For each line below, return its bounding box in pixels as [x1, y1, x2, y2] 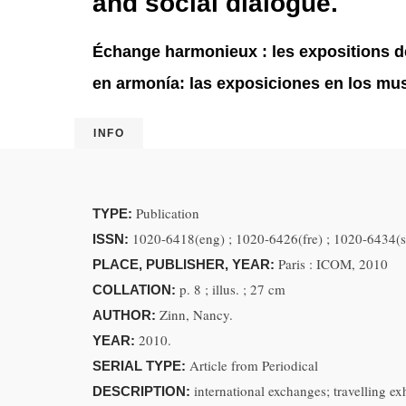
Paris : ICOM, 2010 [278, 255, 388, 273]
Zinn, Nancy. [159, 305, 233, 324]
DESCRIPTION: [92, 383, 194, 399]
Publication [136, 204, 199, 222]
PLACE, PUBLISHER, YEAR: [92, 256, 278, 272]
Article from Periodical [189, 356, 318, 374]
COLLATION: [92, 282, 179, 297]
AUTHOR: [92, 307, 159, 323]
